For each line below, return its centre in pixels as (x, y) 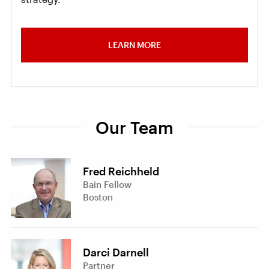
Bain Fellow (107, 185)
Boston (98, 197)
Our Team (134, 127)
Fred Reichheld (121, 171)
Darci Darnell (116, 252)
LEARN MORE (134, 44)
